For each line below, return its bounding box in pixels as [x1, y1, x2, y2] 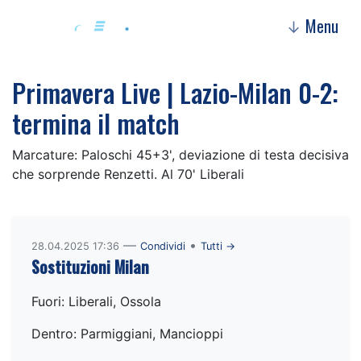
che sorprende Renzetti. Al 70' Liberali [12, 166, 244, 182]
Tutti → [201, 240, 235, 252]
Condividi [140, 240, 185, 252]
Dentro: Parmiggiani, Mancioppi [31, 326, 223, 342]
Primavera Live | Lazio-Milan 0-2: [12, 73, 338, 111]
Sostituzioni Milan [31, 255, 149, 279]
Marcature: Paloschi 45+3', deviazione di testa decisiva [12, 147, 349, 163]
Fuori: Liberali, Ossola [31, 293, 161, 309]
